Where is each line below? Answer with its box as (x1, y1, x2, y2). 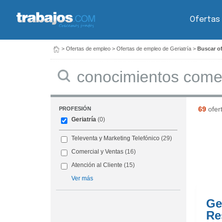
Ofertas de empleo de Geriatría (116, 46, 191, 52)
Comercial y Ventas (71, 148, 124, 156)
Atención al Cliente (71, 162, 123, 169)
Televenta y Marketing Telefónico (71, 135, 160, 142)
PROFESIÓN (59, 106, 92, 112)
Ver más (71, 175, 94, 182)
